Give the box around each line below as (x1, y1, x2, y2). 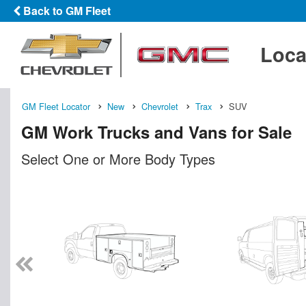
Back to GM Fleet (20, 3, 111, 18)
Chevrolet (141, 99, 178, 113)
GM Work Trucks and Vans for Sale (21, 120, 292, 143)
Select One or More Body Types (21, 148, 215, 169)
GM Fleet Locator (22, 99, 90, 113)
